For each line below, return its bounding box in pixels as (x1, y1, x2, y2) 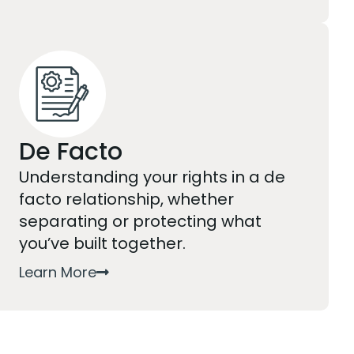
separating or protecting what (19, 210, 262, 232)
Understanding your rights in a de (19, 166, 286, 188)
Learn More (19, 262, 97, 282)
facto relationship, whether (19, 188, 235, 210)
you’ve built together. (19, 232, 186, 254)
